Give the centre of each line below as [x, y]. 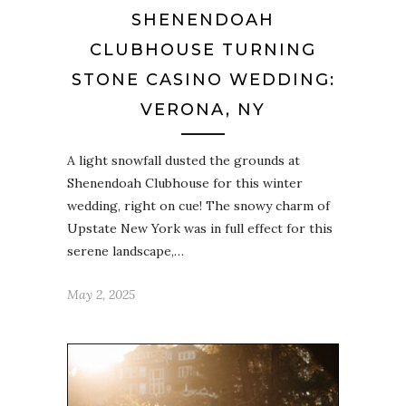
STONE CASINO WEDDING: [203, 79]
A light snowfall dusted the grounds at [184, 160]
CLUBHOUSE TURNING [203, 49]
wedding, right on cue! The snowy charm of [198, 205]
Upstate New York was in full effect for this [200, 228]
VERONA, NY [203, 109]
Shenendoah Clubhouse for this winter [185, 183]
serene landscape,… [126, 251]
